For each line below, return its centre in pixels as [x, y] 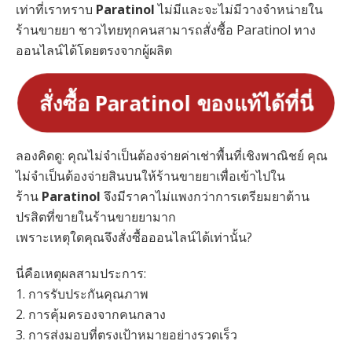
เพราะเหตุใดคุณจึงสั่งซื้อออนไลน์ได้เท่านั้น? [134, 237]
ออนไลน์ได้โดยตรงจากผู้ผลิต [94, 50]
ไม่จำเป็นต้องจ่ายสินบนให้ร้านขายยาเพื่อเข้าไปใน [150, 176]
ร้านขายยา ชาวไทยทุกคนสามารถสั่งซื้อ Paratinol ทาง [166, 29]
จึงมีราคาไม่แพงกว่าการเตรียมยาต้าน [205, 196]
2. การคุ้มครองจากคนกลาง [91, 314]
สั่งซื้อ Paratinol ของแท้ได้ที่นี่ [176, 102]
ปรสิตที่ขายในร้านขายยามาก [96, 216]
